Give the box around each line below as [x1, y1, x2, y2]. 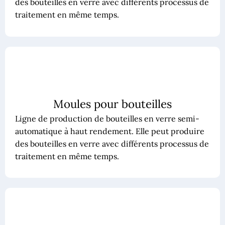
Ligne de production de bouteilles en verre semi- [15, 113, 199, 124]
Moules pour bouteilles [53, 96, 172, 111]
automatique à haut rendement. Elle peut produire [15, 126, 204, 136]
